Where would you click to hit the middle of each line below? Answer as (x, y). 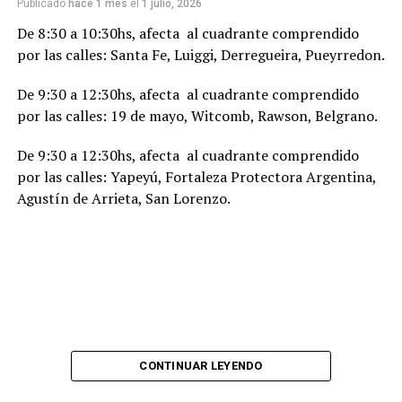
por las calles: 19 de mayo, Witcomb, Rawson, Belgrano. (197, 116)
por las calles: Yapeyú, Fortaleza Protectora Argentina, (196, 177)
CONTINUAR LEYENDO (201, 366)
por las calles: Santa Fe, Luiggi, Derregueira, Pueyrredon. (201, 55)
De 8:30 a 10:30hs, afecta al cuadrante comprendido (188, 34)
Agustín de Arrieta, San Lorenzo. (123, 199)
